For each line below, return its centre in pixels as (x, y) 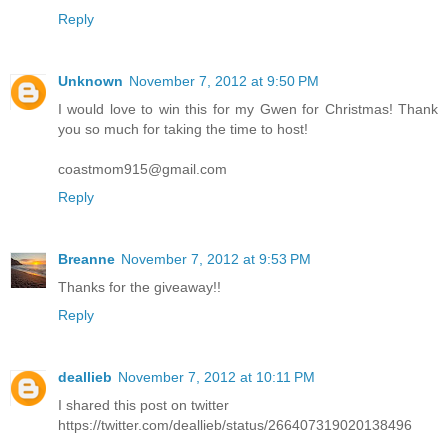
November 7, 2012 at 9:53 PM (216, 259)
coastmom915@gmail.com (142, 169)
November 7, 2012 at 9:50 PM (224, 81)
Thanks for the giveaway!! (139, 287)
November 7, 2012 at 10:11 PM (216, 377)
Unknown (90, 81)
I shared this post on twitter (143, 405)
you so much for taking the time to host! (183, 129)
